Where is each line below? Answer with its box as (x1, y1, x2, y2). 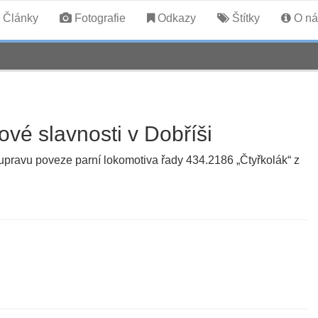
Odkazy (154, 12, 196, 24)
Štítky (229, 12, 260, 24)
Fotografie (71, 12, 126, 24)
